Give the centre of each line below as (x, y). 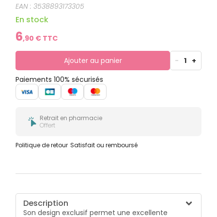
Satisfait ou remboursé (104, 145)
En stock (32, 20)
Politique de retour (42, 145)
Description (46, 203)
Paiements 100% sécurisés (60, 80)
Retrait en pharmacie (71, 118)
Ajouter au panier (93, 61)
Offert (48, 125)
